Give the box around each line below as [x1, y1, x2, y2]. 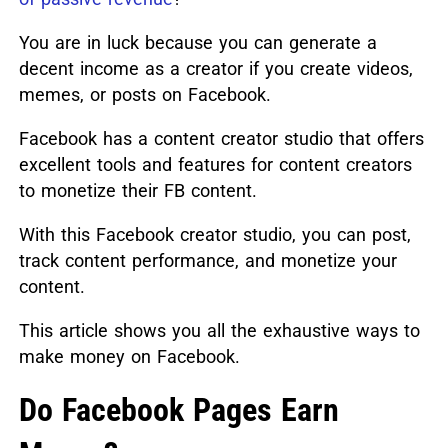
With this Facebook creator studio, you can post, [18, 223, 411, 245]
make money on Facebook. [18, 345, 240, 367]
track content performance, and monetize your [18, 249, 397, 271]
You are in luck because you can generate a [18, 31, 377, 53]
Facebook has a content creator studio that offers [18, 127, 424, 149]
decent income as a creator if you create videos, [18, 57, 413, 79]
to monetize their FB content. [18, 179, 257, 201]
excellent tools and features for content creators [18, 153, 412, 175]
